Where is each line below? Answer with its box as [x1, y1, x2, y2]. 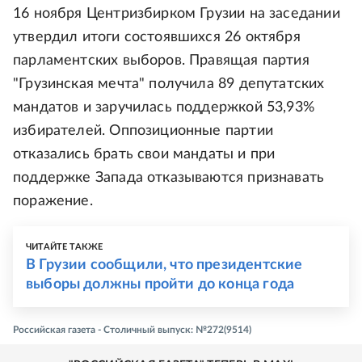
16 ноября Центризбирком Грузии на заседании [13, 6, 340, 21]
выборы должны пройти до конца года [26, 277, 295, 292]
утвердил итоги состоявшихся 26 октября [13, 30, 301, 44]
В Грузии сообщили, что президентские [26, 258, 303, 272]
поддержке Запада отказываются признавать [13, 170, 325, 185]
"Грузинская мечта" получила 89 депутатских [13, 77, 325, 91]
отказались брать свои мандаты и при [13, 147, 276, 162]
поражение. [13, 194, 93, 208]
